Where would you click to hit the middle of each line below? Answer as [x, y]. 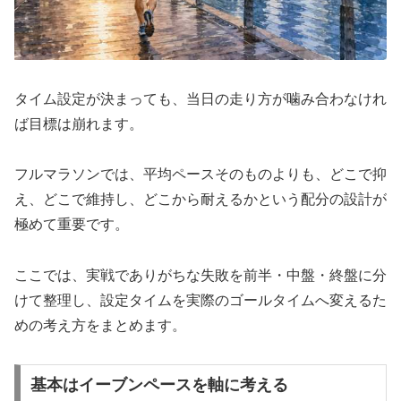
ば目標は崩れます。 [79, 124]
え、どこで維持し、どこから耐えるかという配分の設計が [200, 200]
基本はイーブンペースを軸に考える [159, 384]
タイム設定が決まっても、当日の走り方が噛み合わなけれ [200, 98]
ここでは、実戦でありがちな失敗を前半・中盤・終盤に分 [200, 276]
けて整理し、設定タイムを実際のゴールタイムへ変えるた [200, 301]
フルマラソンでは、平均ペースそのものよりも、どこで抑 [200, 175]
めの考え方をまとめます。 [100, 326]
